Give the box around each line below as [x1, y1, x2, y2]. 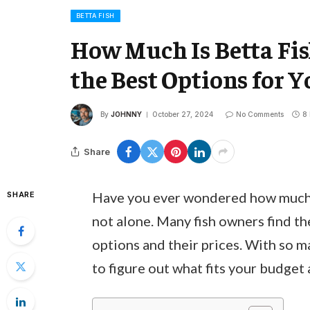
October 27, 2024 [152, 109, 213, 118]
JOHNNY [111, 109, 142, 118]
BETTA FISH [76, 12, 115, 19]
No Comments [236, 109, 284, 118]
